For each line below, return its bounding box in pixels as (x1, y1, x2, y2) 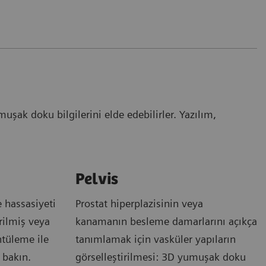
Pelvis (75, 170, 118, 189)
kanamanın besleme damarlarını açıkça (75, 214, 257, 227)
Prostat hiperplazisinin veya (75, 197, 203, 210)
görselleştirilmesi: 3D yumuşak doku (75, 250, 246, 263)
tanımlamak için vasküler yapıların (75, 232, 236, 245)
